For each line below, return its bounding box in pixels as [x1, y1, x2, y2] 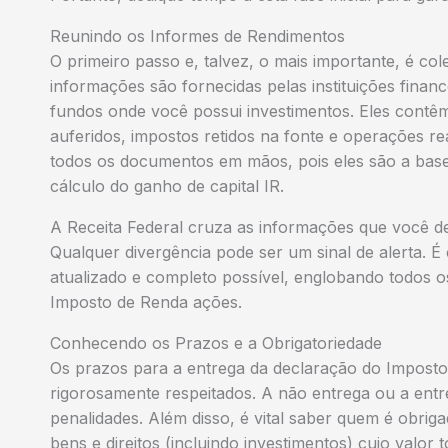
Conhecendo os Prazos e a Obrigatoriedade [50, 332, 382, 353]
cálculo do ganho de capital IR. [50, 175, 284, 196]
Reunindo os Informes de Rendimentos [50, 25, 345, 46]
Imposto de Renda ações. [50, 291, 242, 312]
